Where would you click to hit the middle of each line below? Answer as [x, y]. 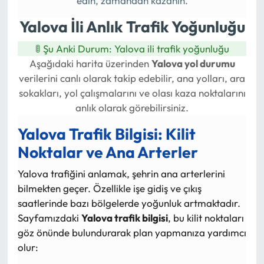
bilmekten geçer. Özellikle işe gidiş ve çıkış [109, 189]
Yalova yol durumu [193, 63]
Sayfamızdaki [49, 218]
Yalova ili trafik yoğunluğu [171, 48]
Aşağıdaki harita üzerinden [90, 63]
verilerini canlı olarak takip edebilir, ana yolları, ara [132, 78]
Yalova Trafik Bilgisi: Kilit [106, 133]
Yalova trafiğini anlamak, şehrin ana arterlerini [121, 174]
